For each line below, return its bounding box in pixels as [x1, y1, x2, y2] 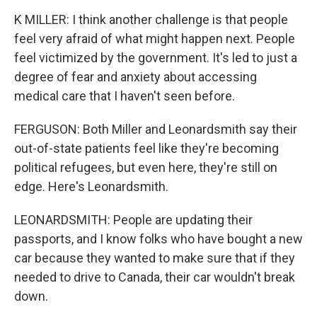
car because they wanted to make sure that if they [14, 250, 295, 265]
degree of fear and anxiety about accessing [14, 69, 257, 84]
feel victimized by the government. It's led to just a [14, 50, 297, 65]
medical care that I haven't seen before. [14, 88, 235, 103]
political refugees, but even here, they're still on [14, 160, 277, 175]
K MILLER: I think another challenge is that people [14, 12, 288, 27]
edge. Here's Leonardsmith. [14, 179, 168, 194]
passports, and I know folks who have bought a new [14, 231, 303, 246]
